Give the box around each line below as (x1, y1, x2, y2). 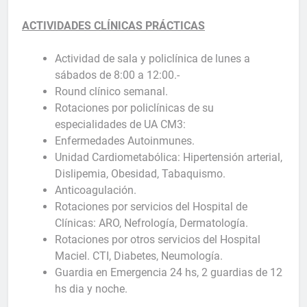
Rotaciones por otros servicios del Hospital (55, 232, 260, 246)
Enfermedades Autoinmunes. (55, 134, 195, 147)
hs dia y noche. (55, 282, 127, 295)
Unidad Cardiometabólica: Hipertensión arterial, (55, 150, 282, 164)
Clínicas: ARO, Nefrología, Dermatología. (55, 216, 248, 230)
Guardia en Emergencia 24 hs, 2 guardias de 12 (55, 265, 282, 279)
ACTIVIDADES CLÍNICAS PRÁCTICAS (22, 19, 205, 32)
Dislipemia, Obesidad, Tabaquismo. (55, 167, 225, 180)
